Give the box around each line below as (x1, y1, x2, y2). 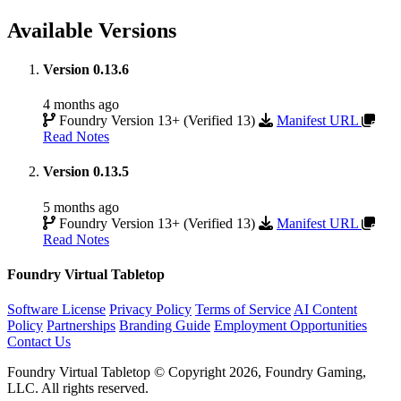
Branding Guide (119, 318, 210, 334)
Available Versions (7, 18, 176, 42)
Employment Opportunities (214, 318, 367, 334)
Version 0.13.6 (43, 61, 129, 77)
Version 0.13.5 (43, 164, 129, 180)
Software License (7, 302, 106, 318)
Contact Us (7, 334, 71, 350)
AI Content (294, 302, 357, 318)
